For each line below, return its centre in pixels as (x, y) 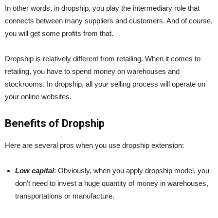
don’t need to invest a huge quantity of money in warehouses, (112, 183)
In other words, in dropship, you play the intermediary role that (102, 8)
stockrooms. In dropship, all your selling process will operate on (105, 84)
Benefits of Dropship (55, 123)
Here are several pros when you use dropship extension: (94, 145)
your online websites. (39, 96)
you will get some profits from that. (59, 33)
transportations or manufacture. (65, 196)
